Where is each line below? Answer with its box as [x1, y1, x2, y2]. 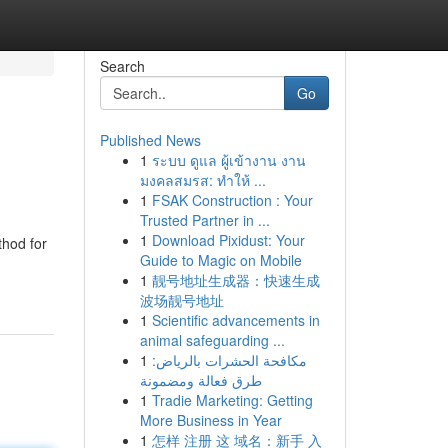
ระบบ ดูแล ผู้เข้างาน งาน [151, 150, 306, 170]
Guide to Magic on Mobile [139, 250, 302, 270]
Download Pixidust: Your [151, 230, 305, 250]
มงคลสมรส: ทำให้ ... [139, 170, 266, 190]
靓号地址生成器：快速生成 [151, 270, 320, 290]
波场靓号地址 [139, 290, 224, 310]
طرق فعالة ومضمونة [139, 370, 262, 390]
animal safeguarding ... [139, 330, 285, 350]
